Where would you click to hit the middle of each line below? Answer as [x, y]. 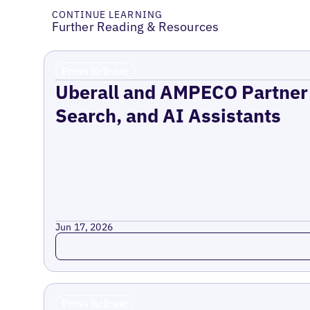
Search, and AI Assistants [168, 115]
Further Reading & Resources [135, 27]
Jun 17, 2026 [84, 227]
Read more [85, 239]
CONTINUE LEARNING [107, 15]
